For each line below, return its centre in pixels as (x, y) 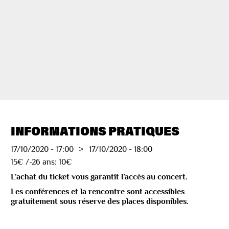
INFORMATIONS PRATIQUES (95, 130)
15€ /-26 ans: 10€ (42, 162)
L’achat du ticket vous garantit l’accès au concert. (99, 177)
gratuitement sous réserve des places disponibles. (100, 201)
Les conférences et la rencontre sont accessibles (98, 191)
